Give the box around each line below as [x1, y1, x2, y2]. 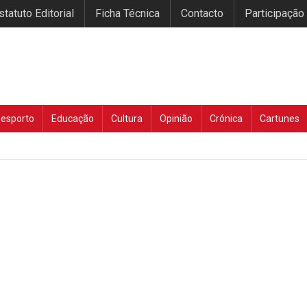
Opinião [160, 113, 193, 124]
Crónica [210, 113, 243, 124]
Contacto [181, 7, 223, 20]
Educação [51, 113, 94, 124]
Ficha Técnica [95, 7, 160, 20]
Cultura [111, 113, 143, 124]
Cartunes [260, 113, 299, 124]
